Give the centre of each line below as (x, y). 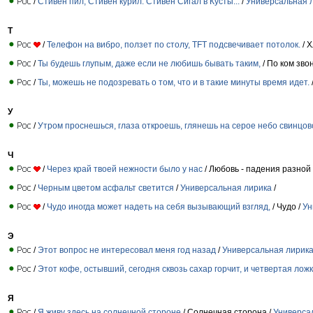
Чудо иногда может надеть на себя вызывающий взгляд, (159, 206)
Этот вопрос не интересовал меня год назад (127, 250)
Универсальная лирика (226, 188)
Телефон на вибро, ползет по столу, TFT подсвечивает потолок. (174, 44)
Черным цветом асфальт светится (107, 188)
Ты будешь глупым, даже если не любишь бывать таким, (149, 63)
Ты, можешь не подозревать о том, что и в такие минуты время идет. (174, 82)
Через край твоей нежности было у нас (125, 169)
